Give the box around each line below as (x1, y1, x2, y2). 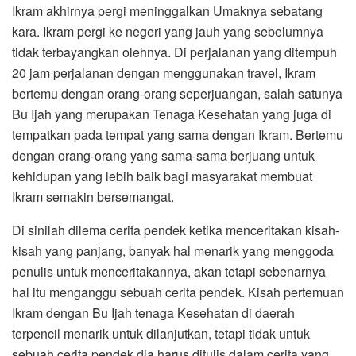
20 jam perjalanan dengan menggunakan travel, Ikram (12, 63, 315, 82)
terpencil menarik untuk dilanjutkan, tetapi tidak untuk (12, 323, 310, 342)
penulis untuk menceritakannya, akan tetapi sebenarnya (12, 261, 326, 281)
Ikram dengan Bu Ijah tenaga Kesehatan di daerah (12, 303, 295, 322)
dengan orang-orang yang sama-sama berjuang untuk (12, 145, 315, 164)
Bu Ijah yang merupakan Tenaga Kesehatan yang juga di (12, 104, 331, 123)
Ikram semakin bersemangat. (12, 187, 174, 206)
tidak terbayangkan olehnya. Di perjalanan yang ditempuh (12, 42, 337, 61)
